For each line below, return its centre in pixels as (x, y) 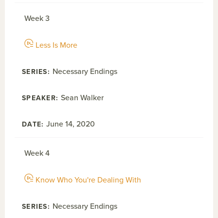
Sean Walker (82, 98)
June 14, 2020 (71, 124)
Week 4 (37, 153)
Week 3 (37, 18)
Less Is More (56, 45)
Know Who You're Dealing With (88, 180)
